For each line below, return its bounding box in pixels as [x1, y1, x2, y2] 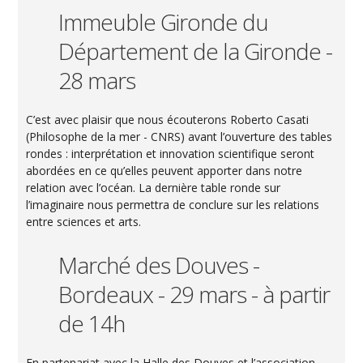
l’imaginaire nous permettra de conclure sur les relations [26, 196, 320, 212]
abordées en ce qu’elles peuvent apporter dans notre [26, 162, 303, 178]
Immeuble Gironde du [58, 6, 269, 37]
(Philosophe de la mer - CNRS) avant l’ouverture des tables [26, 128, 333, 144]
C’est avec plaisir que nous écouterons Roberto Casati [26, 111, 310, 127]
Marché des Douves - [58, 249, 260, 280]
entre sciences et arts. [26, 213, 142, 229]
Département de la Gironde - [58, 35, 333, 66]
